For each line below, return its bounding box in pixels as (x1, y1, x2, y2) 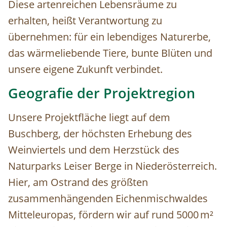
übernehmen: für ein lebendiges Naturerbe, (8, 30, 211, 44)
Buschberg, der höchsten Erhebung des (8, 127, 192, 141)
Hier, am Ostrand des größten (8, 175, 148, 190)
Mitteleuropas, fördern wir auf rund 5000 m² (8, 208, 213, 222)
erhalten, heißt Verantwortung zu (8, 14, 162, 28)
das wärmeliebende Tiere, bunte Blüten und (8, 46, 212, 60)
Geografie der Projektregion (8, 84, 195, 103)
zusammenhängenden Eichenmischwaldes (8, 192, 208, 206)
